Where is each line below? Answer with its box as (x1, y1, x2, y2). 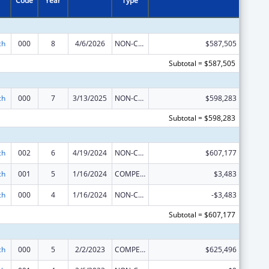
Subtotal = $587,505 (168, 58, 235, 68)
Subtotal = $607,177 (168, 209, 235, 220)
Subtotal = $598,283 (168, 112, 235, 123)
